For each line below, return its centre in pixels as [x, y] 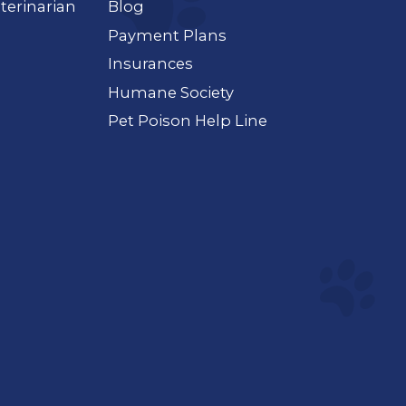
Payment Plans [167, 35]
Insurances [150, 64]
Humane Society [170, 92]
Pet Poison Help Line [187, 121]
